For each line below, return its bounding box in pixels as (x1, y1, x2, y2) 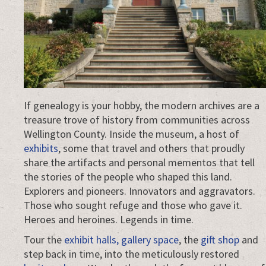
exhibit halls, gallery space (64, 232, 179, 246)
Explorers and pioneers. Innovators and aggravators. (24, 183, 255, 198)
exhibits (24, 141, 58, 155)
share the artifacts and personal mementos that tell (24, 155, 255, 169)
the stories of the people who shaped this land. (24, 169, 232, 183)
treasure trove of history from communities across (24, 112, 250, 126)
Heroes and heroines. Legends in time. (24, 212, 194, 226)
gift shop (201, 232, 239, 246)
